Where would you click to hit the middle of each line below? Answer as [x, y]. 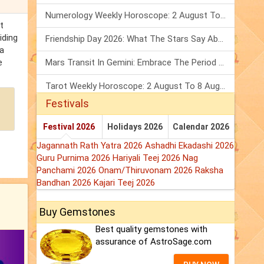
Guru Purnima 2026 [75, 158]
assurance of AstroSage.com [154, 242]
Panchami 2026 [67, 171]
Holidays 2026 [135, 127]
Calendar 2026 [201, 127]
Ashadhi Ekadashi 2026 [189, 146]
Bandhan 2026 [65, 183]
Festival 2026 [69, 127]
